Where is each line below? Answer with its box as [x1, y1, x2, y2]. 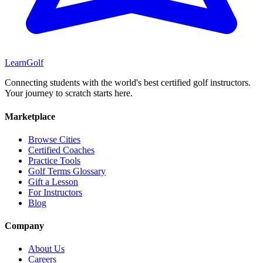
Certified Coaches [28, 144, 95, 155]
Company [5, 221, 44, 231]
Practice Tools [28, 155, 80, 166]
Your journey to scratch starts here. [5, 88, 133, 99]
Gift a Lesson [28, 176, 78, 187]
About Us [28, 244, 65, 254]
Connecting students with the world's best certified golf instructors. [5, 77, 251, 88]
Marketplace [5, 111, 55, 122]
